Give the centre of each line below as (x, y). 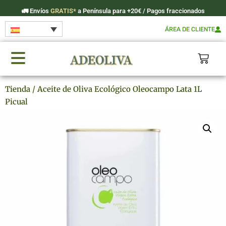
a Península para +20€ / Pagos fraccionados (141, 11)
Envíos (38, 11)
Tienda (18, 89)
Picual (16, 102)
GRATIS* (63, 11)
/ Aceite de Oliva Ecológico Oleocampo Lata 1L (116, 89)
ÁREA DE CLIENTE (190, 30)
